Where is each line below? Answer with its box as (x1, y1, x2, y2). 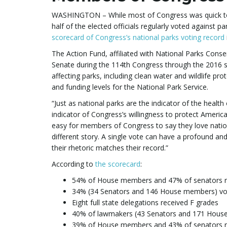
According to (52, 159, 95, 169)
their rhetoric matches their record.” (52, 142, 168, 153)
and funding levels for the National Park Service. (52, 82, 208, 92)
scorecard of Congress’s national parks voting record (52, 32, 224, 42)
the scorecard (95, 159, 140, 169)
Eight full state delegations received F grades (72, 197, 218, 207)
